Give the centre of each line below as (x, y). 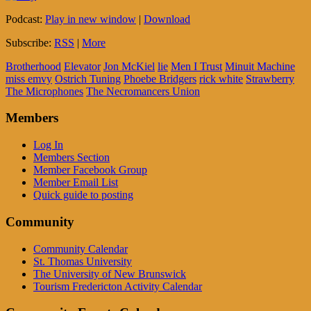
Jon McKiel (129, 66)
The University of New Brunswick (110, 274)
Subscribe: (30, 42)
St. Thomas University (83, 261)
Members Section (72, 158)
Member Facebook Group (90, 170)
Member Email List (76, 183)
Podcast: (25, 19)
